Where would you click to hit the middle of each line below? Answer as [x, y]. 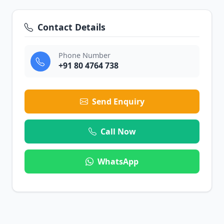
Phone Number [84, 55]
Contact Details [71, 27]
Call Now [118, 131]
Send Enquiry [118, 101]
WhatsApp [118, 161]
